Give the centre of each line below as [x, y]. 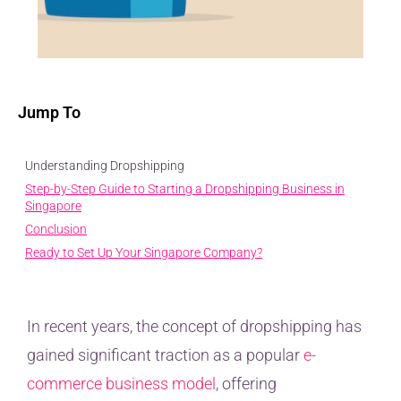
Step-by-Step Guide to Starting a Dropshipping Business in [185, 189]
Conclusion [56, 230]
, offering [246, 384]
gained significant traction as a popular [165, 355]
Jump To [49, 113]
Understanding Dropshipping [105, 166]
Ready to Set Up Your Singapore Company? [144, 253]
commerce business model [121, 384]
